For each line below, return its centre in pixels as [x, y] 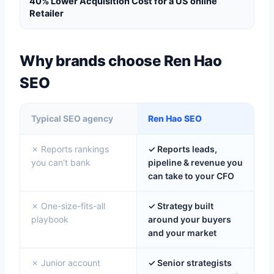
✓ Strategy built [181, 206]
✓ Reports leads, [183, 149]
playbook [50, 219]
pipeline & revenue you [195, 162]
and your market [182, 233]
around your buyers [190, 219]
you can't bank [61, 162]
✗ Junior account [66, 263]
